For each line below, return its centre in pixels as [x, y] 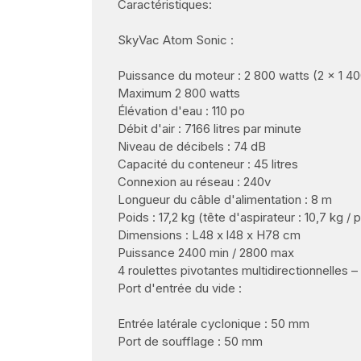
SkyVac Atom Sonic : [176, 40]
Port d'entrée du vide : [180, 288]
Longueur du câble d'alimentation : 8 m [225, 200]
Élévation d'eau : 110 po [181, 111]
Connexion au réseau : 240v [194, 182]
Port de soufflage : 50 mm [190, 342]
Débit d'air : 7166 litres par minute [210, 129]
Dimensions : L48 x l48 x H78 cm [209, 235]
